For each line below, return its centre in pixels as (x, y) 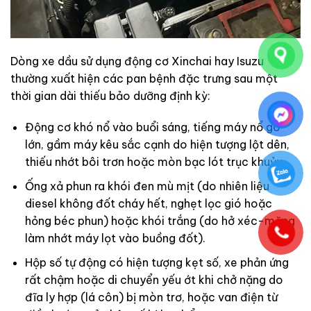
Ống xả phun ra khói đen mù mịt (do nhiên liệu (147, 186)
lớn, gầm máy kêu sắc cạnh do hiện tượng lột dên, (157, 145)
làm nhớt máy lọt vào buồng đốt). (115, 238)
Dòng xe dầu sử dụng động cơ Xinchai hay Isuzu (137, 61)
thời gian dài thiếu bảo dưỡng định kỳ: (110, 95)
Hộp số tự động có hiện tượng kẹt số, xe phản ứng (157, 262)
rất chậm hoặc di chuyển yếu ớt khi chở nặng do (154, 279)
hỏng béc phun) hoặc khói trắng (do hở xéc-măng (160, 221)
